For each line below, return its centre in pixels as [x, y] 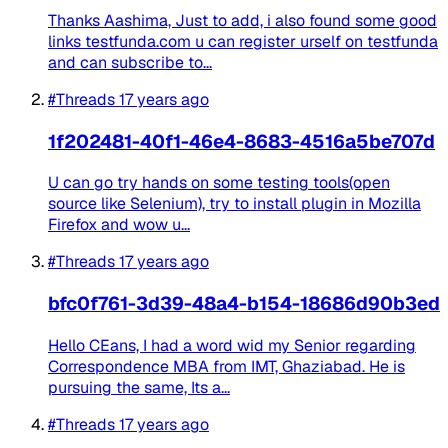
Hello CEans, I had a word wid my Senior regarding [232, 345]
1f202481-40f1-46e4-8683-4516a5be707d [241, 141]
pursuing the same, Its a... [139, 387]
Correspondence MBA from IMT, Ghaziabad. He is [226, 366]
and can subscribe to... [130, 62]
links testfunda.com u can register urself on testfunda [243, 41]
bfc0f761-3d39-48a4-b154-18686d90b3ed [244, 304]
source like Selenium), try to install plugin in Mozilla [234, 204]
